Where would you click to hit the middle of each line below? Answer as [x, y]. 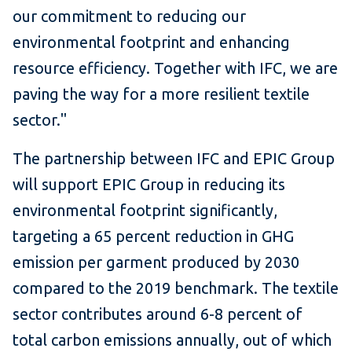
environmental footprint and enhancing [151, 42]
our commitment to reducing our [129, 16]
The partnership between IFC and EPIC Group [174, 158]
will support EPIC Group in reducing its [149, 184]
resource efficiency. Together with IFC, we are [175, 68]
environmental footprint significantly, [145, 210]
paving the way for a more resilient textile [161, 93]
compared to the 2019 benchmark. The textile [176, 288]
